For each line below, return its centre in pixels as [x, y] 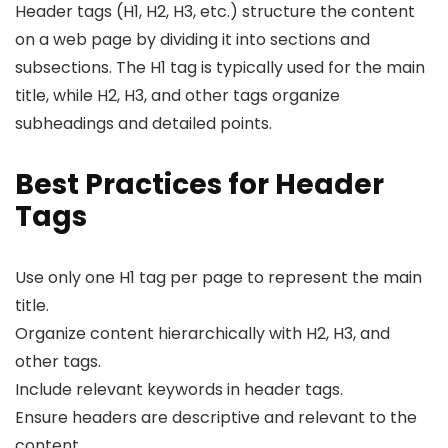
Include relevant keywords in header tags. [179, 390]
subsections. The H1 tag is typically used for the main [220, 68]
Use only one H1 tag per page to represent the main [218, 278]
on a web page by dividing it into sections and [192, 40]
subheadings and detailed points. [143, 124]
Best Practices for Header [199, 185]
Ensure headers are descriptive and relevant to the [216, 418]
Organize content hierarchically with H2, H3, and [202, 334]
